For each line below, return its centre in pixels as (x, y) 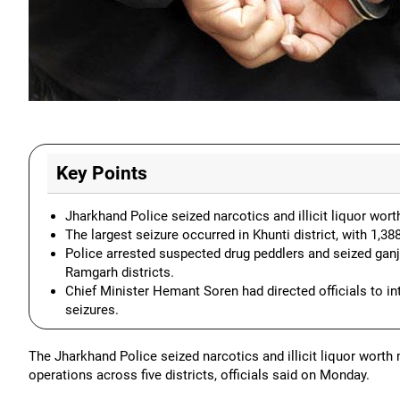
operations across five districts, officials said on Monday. (199, 375)
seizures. (92, 310)
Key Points (102, 173)
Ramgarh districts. (120, 272)
